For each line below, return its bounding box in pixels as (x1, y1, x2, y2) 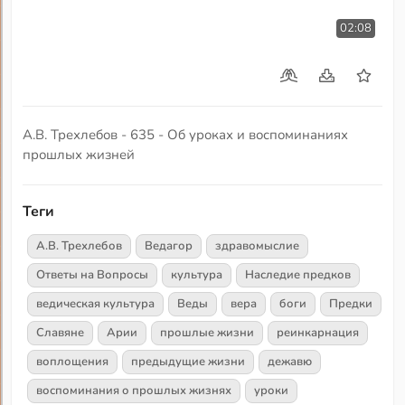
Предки (329, 295, 373, 312)
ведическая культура (36, 295, 155, 312)
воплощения (36, 353, 109, 370)
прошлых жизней (23, 146, 136, 165)
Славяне (36, 324, 85, 341)
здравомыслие (215, 237, 300, 254)
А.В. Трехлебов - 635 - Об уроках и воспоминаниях (23, 126, 349, 145)
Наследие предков (245, 266, 352, 283)
